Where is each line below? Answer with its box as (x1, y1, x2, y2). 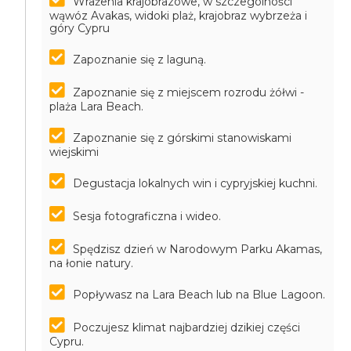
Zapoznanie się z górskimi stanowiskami (73, 131, 292, 145)
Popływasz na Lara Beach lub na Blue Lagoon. (73, 288, 326, 302)
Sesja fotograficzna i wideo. (73, 209, 222, 223)
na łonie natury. (49, 256, 134, 270)
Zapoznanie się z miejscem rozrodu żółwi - (73, 85, 305, 100)
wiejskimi (49, 145, 100, 159)
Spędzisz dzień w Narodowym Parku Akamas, (73, 242, 323, 256)
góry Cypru (49, 21, 110, 35)
